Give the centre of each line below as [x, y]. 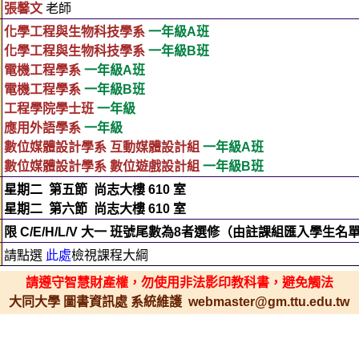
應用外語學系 [42, 128]
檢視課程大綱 [109, 255]
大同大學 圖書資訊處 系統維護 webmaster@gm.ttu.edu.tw [179, 302]
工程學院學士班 [48, 109]
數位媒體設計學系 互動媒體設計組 [101, 147]
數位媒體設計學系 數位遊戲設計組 [101, 166]
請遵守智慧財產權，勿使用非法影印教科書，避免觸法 [179, 282]
